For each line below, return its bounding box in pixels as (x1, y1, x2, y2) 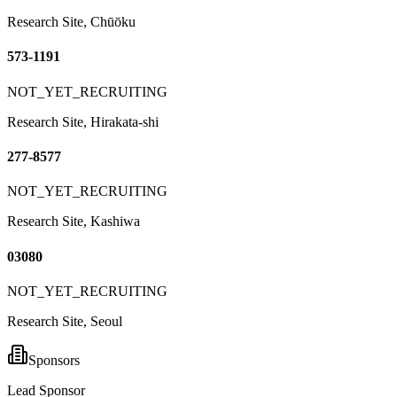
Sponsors (28, 352, 80, 368)
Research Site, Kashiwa (7, 214, 140, 230)
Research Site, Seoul (7, 313, 122, 329)
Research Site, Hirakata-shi (7, 113, 159, 129)
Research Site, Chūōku (7, 14, 136, 30)
